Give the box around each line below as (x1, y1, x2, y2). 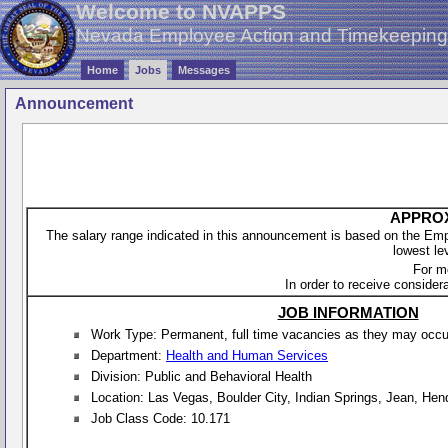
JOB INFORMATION (277, 305, 419, 321)
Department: (91, 348, 166, 363)
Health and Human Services (166, 348, 328, 363)
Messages (178, 64, 230, 76)
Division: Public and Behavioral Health (91, 369, 312, 384)
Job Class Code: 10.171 (91, 411, 230, 426)
